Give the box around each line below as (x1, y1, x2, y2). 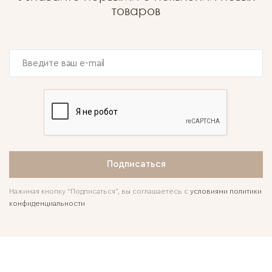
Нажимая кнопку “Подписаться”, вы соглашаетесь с (9, 188, 190, 195)
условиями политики (190, 188, 262, 195)
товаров (112, 3, 160, 18)
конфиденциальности (9, 200, 85, 207)
